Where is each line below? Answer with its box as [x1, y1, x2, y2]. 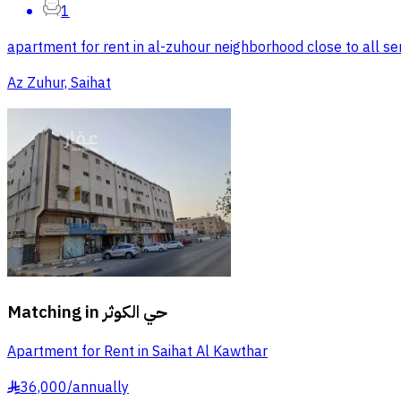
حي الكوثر [103, 299, 167, 325]
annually [73, 377, 129, 399]
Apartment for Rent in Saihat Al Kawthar [7, 341, 268, 363]
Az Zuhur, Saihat [7, 73, 111, 95]
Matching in [7, 299, 99, 325]
